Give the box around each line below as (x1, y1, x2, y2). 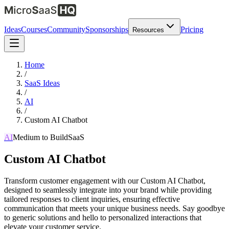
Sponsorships (85, 25, 128, 34)
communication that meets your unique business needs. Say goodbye (4, 203, 225, 213)
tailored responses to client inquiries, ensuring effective (4, 194, 180, 203)
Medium (13, 133, 40, 142)
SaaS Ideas (25, 79, 60, 87)
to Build (40, 133, 68, 142)
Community (47, 25, 85, 34)
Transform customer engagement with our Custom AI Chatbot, (4, 176, 205, 185)
